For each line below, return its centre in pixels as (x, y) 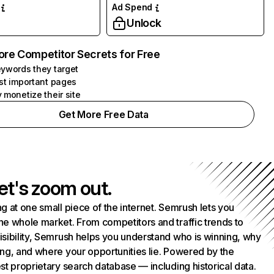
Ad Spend (132, 7)
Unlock (144, 23)
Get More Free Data (103, 114)
